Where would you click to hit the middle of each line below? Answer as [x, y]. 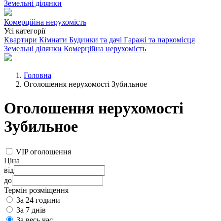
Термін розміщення [36, 190]
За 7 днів [31, 210]
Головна [37, 75]
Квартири [20, 40]
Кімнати [53, 40]
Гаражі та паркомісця [159, 40]
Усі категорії [25, 31]
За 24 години [38, 200]
